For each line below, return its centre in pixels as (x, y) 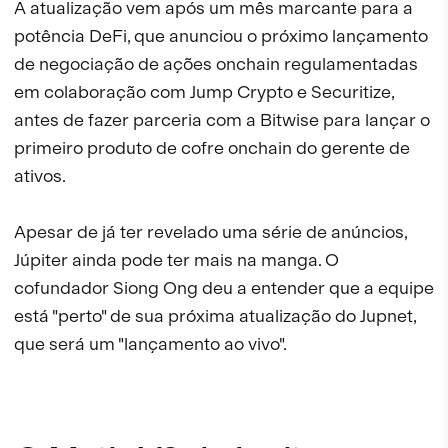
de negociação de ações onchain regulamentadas (216, 64)
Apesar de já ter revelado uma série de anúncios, (210, 232)
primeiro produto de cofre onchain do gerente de (212, 148)
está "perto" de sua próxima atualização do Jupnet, (215, 316)
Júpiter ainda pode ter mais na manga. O (176, 260)
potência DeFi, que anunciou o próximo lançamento (221, 36)
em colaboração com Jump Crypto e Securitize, (204, 92)
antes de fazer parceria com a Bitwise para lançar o (222, 120)
